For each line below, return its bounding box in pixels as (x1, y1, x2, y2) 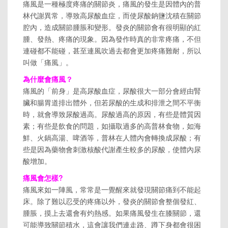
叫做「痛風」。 (23, 56, 73, 67)
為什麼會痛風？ (23, 73, 73, 84)
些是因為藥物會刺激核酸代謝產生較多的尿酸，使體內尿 (23, 144, 201, 154)
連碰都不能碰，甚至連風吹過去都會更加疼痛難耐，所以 (23, 45, 201, 55)
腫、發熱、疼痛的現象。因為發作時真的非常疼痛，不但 (23, 33, 201, 44)
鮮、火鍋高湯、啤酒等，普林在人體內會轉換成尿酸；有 (23, 132, 201, 142)
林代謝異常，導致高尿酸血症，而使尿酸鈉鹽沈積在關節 (23, 10, 201, 20)
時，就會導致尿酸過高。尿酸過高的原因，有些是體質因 (23, 108, 201, 119)
